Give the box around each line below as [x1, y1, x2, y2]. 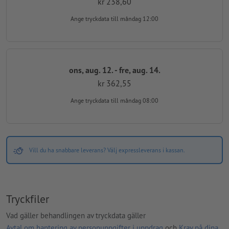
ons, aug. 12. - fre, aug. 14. [68, 64, 161, 75]
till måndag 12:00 [111, 15, 158, 23]
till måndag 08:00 [111, 97, 158, 105]
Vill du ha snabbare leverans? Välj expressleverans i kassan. [29, 146, 185, 154]
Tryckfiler [6, 192, 49, 207]
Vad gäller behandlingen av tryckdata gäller [6, 210, 146, 220]
